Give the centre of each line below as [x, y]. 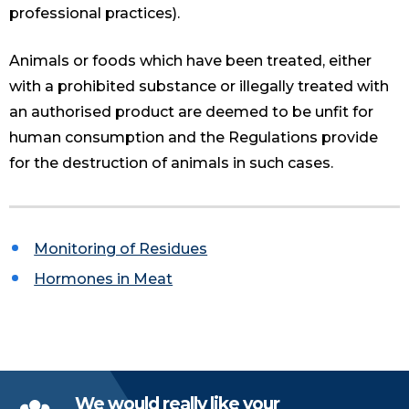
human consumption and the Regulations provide [194, 138]
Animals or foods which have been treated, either [190, 61]
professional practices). [94, 14]
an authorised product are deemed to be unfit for [191, 112]
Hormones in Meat [104, 279]
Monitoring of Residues [121, 249]
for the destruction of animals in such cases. [171, 163]
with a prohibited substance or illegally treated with [199, 87]
